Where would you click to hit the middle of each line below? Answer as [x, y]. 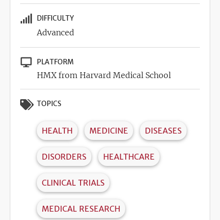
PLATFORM [55, 62]
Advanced [55, 33]
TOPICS [49, 104]
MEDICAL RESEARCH [81, 209]
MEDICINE [109, 131]
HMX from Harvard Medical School [104, 75]
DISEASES [163, 131]
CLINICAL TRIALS [73, 183]
